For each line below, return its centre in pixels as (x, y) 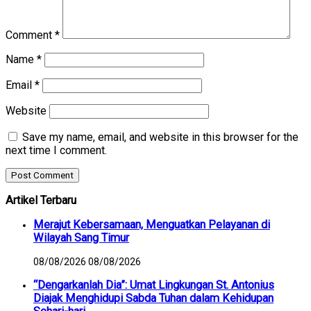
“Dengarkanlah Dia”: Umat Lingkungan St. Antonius (154, 285)
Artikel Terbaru (41, 201)
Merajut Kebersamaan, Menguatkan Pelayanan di (152, 225)
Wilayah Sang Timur (81, 238)
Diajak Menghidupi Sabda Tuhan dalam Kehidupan (153, 299)
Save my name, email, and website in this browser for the (160, 137)
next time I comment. (56, 150)
